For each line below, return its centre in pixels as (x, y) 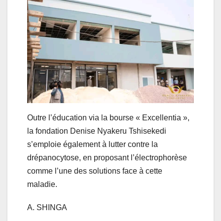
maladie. (42, 184)
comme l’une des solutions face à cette (95, 171)
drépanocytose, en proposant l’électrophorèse (107, 158)
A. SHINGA (47, 208)
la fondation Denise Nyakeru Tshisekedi (97, 131)
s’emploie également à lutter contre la (92, 145)
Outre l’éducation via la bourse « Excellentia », (108, 118)
